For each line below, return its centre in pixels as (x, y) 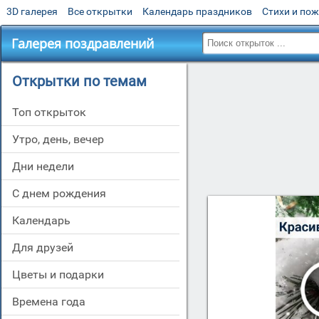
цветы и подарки (62, 274)
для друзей (47, 247)
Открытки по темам (79, 81)
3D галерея (32, 11)
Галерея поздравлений (83, 43)
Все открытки (100, 11)
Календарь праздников (197, 11)
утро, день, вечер (62, 139)
